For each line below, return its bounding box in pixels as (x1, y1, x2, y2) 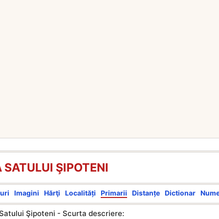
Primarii (101, 189, 127, 197)
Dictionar (165, 189, 196, 197)
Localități (65, 189, 96, 197)
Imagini (14, 189, 39, 197)
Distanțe (132, 189, 160, 197)
